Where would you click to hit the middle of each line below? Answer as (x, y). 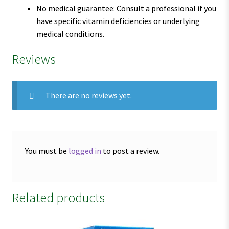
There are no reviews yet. (88, 95)
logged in (85, 151)
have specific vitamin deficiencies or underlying (118, 21)
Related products (58, 198)
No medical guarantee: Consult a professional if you (126, 8)
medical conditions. (70, 33)
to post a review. (130, 151)
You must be (47, 151)
